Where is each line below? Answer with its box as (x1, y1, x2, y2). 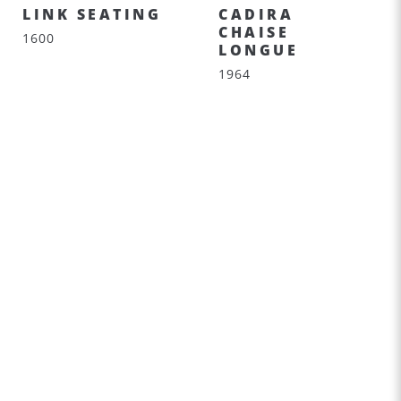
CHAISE (218, 22, 289, 42)
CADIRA (218, 4, 294, 24)
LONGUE (218, 40, 298, 60)
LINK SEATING (22, 4, 161, 24)
